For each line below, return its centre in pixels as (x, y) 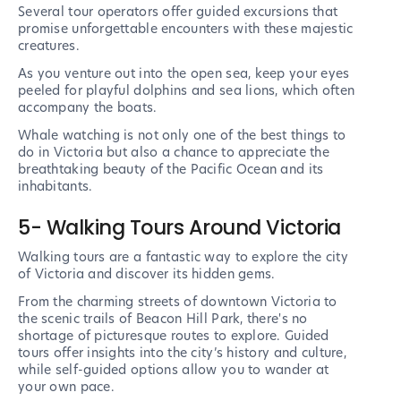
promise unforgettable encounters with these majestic (186, 29)
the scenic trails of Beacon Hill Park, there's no (163, 319)
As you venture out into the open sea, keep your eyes (184, 74)
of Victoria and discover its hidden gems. (147, 274)
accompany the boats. (88, 108)
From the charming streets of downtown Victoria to (178, 302)
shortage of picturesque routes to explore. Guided (174, 336)
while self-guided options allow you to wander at (174, 370)
